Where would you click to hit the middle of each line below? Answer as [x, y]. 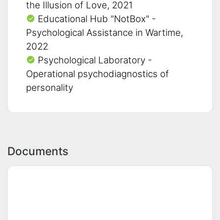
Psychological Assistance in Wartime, [105, 32]
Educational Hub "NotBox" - [96, 19]
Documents [38, 151]
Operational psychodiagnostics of [97, 74]
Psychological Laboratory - [94, 60]
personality [50, 87]
